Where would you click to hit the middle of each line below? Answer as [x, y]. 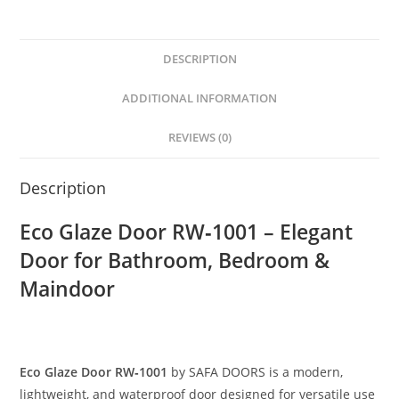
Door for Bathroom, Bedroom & [175, 260]
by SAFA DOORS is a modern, [256, 371]
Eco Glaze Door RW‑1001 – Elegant [187, 231]
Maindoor [68, 288]
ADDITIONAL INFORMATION [199, 98]
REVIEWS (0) [199, 137]
